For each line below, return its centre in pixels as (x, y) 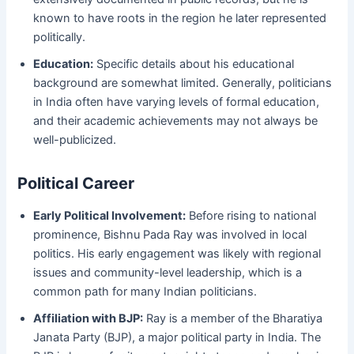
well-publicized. (75, 140)
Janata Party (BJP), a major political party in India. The (177, 338)
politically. (60, 38)
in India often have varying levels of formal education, (177, 102)
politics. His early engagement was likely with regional (177, 254)
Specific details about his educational (194, 64)
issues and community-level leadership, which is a (168, 273)
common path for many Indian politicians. (145, 292)
